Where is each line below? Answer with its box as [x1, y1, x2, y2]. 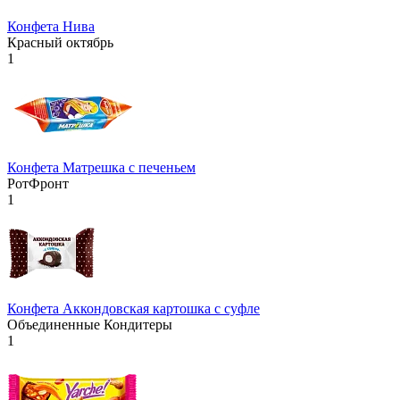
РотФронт [7, 175, 69, 191]
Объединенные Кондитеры [7, 316, 172, 332]
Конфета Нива [7, 18, 95, 34]
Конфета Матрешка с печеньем [7, 159, 196, 175]
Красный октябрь [7, 34, 113, 50]
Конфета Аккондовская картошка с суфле [7, 300, 260, 316]
